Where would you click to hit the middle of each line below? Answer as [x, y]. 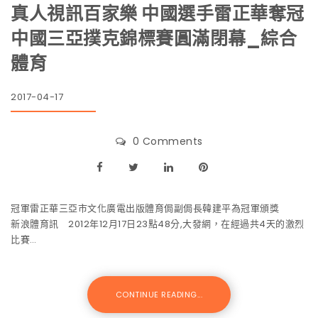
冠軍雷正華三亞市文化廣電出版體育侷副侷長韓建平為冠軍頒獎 [156, 208]
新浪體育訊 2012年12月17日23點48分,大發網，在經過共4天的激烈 [158, 224]
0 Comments [168, 141]
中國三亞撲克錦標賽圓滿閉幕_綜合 [154, 38]
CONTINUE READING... [159, 294]
